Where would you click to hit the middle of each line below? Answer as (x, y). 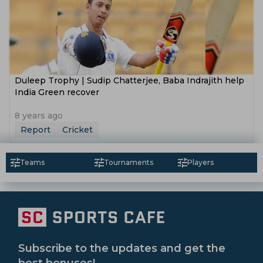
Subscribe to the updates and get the (122, 248)
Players (201, 162)
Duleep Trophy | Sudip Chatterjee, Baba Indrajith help (129, 80)
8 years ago (39, 116)
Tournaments (128, 162)
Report (36, 130)
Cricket (77, 130)
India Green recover (57, 92)
